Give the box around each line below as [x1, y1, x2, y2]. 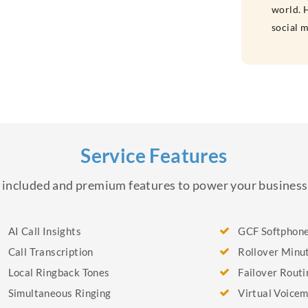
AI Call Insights [8, 225, 81, 237]
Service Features [80, 144, 228, 167]
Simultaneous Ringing [8, 287, 111, 299]
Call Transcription [8, 245, 93, 258]
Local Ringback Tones [8, 266, 110, 278]
